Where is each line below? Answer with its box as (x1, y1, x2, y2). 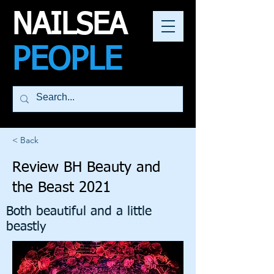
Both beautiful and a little (6, 206, 152, 218)
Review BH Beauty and (12, 160, 160, 175)
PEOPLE (12, 45, 122, 76)
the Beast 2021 (12, 180, 111, 195)
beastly (6, 221, 46, 234)
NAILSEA (12, 11, 127, 41)
